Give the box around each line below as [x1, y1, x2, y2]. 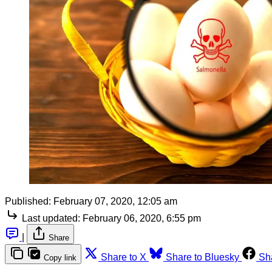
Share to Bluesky [166, 252, 239, 263]
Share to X [101, 252, 146, 263]
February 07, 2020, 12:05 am [53, 196, 177, 207]
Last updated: [22, 213, 80, 224]
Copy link [44, 253, 76, 263]
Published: [5, 196, 51, 207]
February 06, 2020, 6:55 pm [83, 213, 201, 224]
